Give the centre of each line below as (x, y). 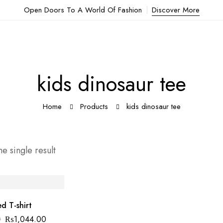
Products (94, 107)
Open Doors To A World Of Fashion (83, 10)
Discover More (175, 10)
